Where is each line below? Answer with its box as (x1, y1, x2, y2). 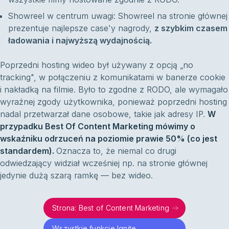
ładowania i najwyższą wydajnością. (8, 35, 152, 46)
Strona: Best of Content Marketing (52, 203, 170, 213)
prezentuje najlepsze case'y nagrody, (8, 23, 154, 34)
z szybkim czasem (154, 23, 227, 34)
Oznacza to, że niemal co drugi (56, 146, 176, 156)
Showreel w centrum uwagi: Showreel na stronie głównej (8, 11, 227, 21)
